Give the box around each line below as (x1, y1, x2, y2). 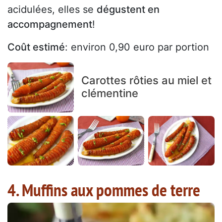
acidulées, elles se (7, 3, 97, 16)
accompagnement (7, 18, 92, 31)
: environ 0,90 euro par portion (65, 41, 209, 54)
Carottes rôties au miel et (81, 73, 212, 87)
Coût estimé (7, 41, 65, 54)
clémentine (81, 86, 138, 100)
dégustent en (97, 3, 160, 16)
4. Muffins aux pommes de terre (7, 178, 200, 202)
